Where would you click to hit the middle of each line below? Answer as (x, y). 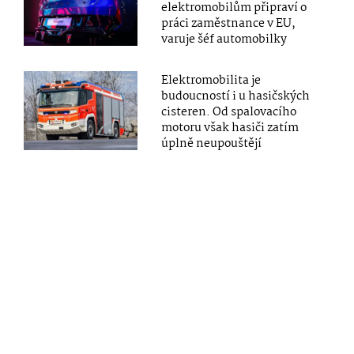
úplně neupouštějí (212, 143)
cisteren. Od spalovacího (229, 112)
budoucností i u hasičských (236, 96)
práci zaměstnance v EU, (229, 23)
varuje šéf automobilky (224, 39)
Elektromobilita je (211, 80)
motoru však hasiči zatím (230, 128)
